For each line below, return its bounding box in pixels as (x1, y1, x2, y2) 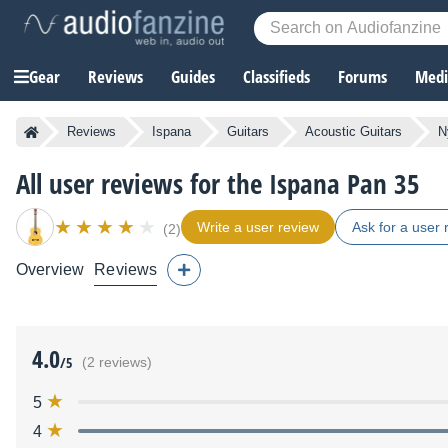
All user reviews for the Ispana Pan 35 (16, 165, 420, 203)
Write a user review (197, 219, 319, 236)
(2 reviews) (82, 355, 152, 371)
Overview (16, 261, 85, 279)
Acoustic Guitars (305, 124, 402, 140)
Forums (338, 65, 387, 89)
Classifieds (243, 65, 310, 89)
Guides (171, 65, 215, 89)
